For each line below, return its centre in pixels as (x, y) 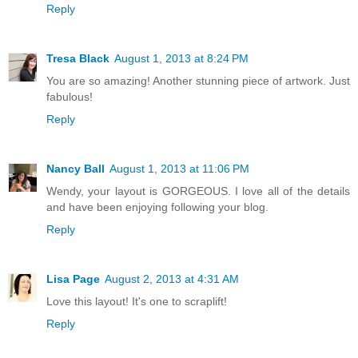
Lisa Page (73, 278)
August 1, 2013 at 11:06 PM (179, 168)
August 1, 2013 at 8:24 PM (181, 58)
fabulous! (70, 96)
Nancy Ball (76, 168)
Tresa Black (78, 58)
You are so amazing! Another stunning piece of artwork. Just (198, 80)
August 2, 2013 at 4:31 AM (172, 278)
